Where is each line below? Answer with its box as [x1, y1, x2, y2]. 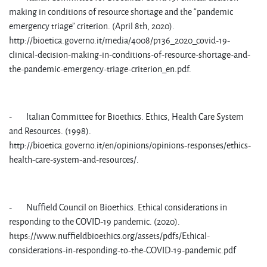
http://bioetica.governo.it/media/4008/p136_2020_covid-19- [9, 33, 230, 46]
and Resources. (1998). [9, 124, 91, 137]
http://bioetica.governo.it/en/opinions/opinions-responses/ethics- [9, 138, 251, 151]
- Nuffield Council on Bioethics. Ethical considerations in [9, 200, 227, 213]
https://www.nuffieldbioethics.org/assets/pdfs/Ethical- [9, 229, 210, 242]
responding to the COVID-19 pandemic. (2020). [9, 215, 180, 228]
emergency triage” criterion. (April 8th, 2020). [9, 19, 175, 32]
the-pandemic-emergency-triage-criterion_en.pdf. [9, 62, 191, 75]
